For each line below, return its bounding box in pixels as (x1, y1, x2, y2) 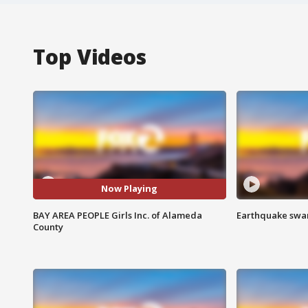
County (33, 220, 63, 233)
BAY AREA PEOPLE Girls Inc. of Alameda (33, 208, 202, 221)
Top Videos (33, 42, 146, 71)
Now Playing (101, 182, 158, 195)
